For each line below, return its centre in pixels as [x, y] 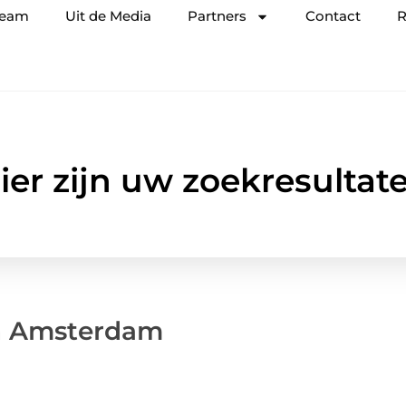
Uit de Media [108, 16]
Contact [333, 16]
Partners [217, 16]
